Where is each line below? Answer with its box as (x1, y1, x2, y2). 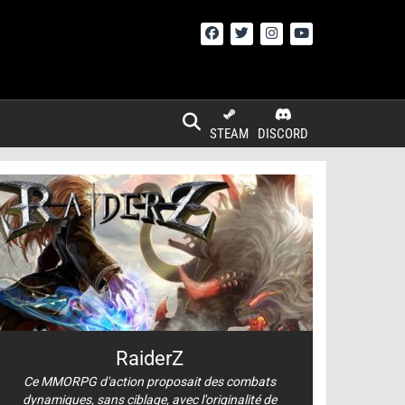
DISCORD (258, 126, 308, 142)
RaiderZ (116, 346, 184, 370)
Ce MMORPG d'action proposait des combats (24, 373, 277, 389)
